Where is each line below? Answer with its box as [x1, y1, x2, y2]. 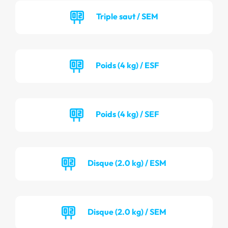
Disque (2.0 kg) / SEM [88, 206, 166, 217]
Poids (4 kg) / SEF [95, 108, 159, 119]
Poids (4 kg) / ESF [95, 60, 159, 70]
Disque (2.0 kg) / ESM [88, 157, 166, 168]
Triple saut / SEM [96, 11, 158, 21]
